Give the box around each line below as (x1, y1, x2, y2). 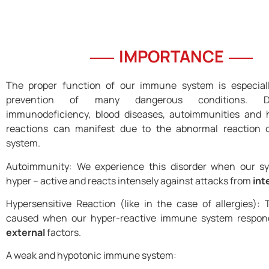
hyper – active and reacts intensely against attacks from (6, 174, 253, 187)
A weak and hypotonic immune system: (6, 249, 177, 262)
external (6, 226, 45, 240)
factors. (45, 226, 81, 240)
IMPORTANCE (118, 45, 224, 68)
